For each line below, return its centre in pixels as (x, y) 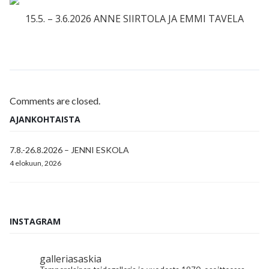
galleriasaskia (71, 259)
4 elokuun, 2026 (35, 163)
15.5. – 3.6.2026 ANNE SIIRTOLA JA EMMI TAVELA (134, 19)
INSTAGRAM (35, 222)
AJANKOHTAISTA (45, 119)
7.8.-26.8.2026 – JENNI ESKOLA (69, 150)
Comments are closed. (55, 101)
